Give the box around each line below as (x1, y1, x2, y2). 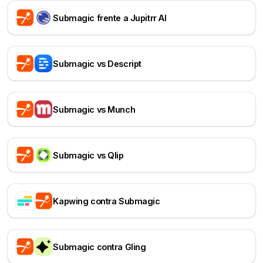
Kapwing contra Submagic (53, 195, 160, 206)
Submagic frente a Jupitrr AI (53, 12, 167, 23)
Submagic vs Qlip (53, 150, 124, 160)
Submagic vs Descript (53, 58, 141, 69)
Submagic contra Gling (53, 241, 146, 252)
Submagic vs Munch (53, 104, 136, 114)
